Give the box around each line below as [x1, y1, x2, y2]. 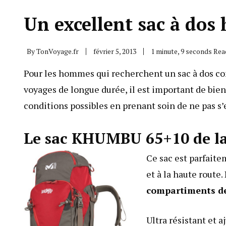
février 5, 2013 [93, 46, 136, 56]
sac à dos [178, 67, 213, 79]
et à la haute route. [146, 168, 224, 180]
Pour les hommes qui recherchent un [24, 67, 178, 79]
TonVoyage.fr [36, 46, 79, 56]
